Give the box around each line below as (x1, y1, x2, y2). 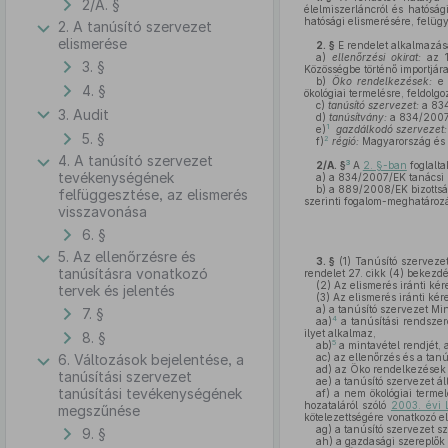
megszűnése (58, 402, 140, 419)
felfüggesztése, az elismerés (58, 186, 248, 203)
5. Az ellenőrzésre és (58, 248, 196, 265)
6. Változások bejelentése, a (58, 351, 244, 368)
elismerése (58, 35, 127, 52)
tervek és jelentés (58, 282, 175, 299)
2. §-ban (362, 159, 407, 171)
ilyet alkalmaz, (303, 327, 376, 339)
